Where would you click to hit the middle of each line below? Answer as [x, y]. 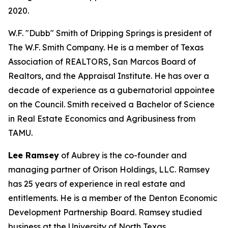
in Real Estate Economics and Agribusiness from [102, 119]
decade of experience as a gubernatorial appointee [111, 90]
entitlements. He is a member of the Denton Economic [113, 198]
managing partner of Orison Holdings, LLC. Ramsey [109, 169]
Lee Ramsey [34, 155]
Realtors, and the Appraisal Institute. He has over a [109, 76]
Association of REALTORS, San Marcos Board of [102, 62]
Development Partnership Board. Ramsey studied [105, 212]
